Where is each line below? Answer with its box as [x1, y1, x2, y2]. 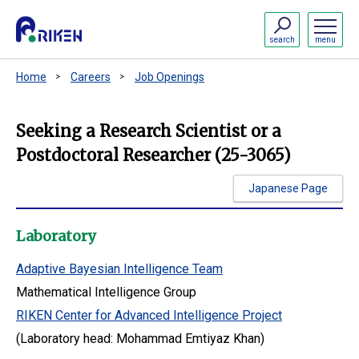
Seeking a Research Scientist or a [16, 121, 281, 141]
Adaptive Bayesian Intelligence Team [16, 261, 223, 276]
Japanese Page [248, 181, 328, 195]
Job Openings [135, 71, 204, 83]
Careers [71, 71, 111, 83]
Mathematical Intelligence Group [16, 284, 196, 300]
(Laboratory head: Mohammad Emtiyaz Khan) [16, 331, 264, 346]
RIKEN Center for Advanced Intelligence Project [16, 308, 282, 323]
